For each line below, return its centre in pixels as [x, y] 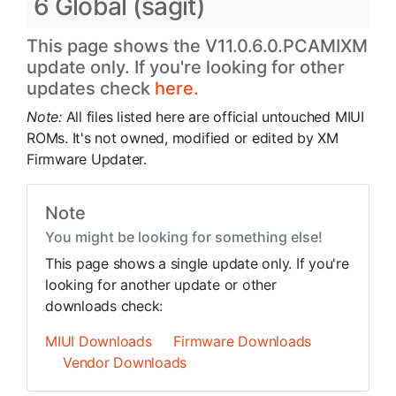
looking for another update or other [161, 285]
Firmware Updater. [87, 159]
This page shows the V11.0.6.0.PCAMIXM [197, 46]
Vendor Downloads [125, 362]
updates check [91, 88]
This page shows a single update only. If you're [197, 263]
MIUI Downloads [99, 341]
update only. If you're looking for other [186, 67]
